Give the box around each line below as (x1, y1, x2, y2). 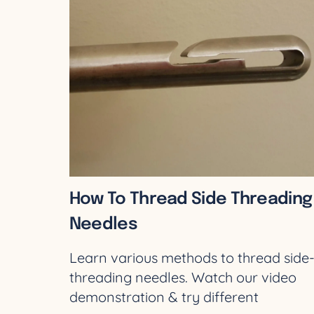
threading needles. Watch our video (69, 268, 296, 287)
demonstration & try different (69, 288, 259, 306)
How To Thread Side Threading (69, 191, 313, 209)
